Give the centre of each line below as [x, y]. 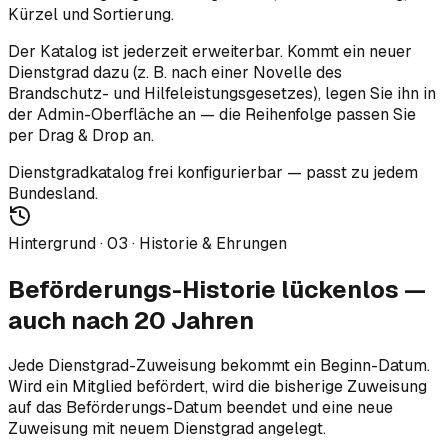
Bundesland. [53, 193]
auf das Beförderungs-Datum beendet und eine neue [200, 408]
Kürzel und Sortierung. [91, 14]
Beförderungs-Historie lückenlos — [217, 289]
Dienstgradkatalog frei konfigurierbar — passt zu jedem [213, 172]
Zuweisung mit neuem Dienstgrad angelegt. [167, 429]
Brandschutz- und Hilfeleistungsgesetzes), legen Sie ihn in [222, 93]
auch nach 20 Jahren [131, 320]
